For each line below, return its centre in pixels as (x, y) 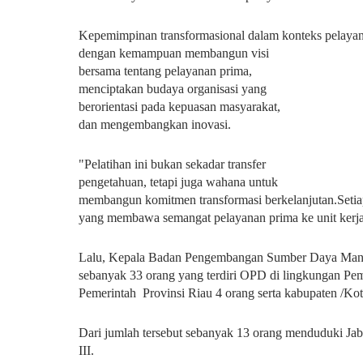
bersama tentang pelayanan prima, (165, 71)
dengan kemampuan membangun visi (174, 53)
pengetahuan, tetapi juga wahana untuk (178, 182)
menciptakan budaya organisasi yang (173, 89)
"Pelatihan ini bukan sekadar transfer (172, 164)
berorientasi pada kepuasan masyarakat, (179, 107)
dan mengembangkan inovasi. (155, 124)
